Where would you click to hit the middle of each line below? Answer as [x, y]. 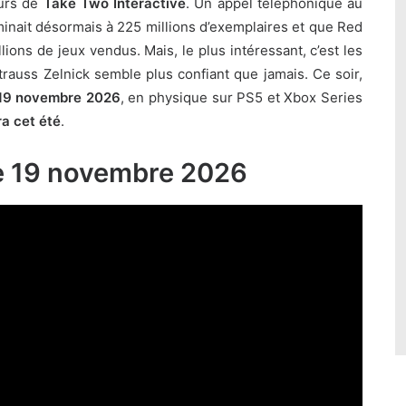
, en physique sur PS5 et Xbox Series [242, 97]
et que [313, 27]
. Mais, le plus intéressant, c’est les [249, 50]
